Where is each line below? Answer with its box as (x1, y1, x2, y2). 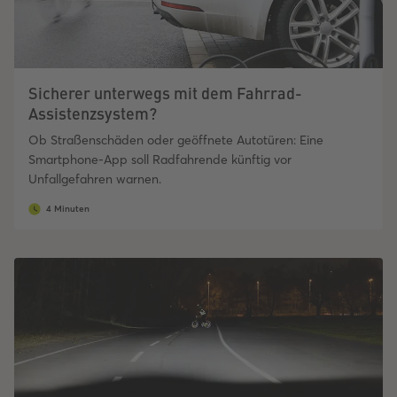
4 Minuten (46, 203, 90, 215)
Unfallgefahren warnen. (28, 171, 161, 188)
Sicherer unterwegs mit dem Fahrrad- (28, 82, 302, 105)
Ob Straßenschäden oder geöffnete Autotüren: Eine (28, 132, 323, 149)
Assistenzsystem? (28, 102, 157, 125)
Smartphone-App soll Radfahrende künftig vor (28, 152, 292, 168)
